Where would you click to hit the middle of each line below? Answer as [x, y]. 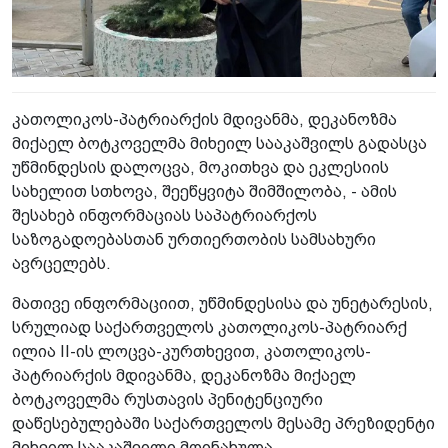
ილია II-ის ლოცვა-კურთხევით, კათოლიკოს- [191, 351]
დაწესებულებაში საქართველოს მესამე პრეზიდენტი [223, 423]
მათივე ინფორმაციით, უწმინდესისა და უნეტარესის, [222, 303]
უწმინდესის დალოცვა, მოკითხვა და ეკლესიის [200, 167]
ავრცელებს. [61, 263]
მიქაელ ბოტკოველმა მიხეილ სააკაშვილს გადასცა [219, 143]
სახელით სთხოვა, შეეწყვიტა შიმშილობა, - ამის [204, 191]
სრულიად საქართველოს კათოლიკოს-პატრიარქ [209, 327]
